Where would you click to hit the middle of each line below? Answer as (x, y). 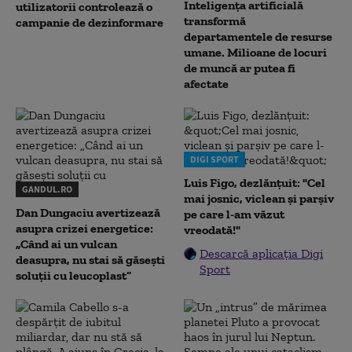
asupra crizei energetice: (84, 228)
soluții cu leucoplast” (73, 275)
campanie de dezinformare (90, 22)
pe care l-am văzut (234, 214)
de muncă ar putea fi (240, 68)
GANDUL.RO (47, 189)
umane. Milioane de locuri (255, 52)
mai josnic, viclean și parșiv (259, 198)
